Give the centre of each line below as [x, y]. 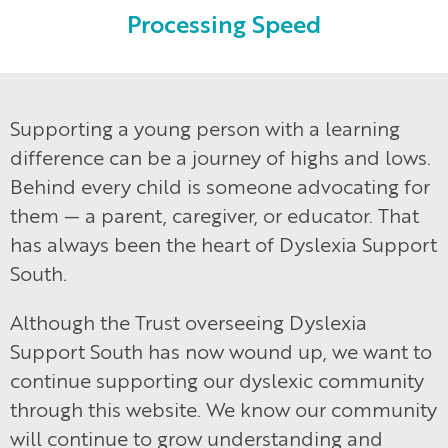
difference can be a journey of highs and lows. [220, 157]
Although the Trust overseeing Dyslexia [188, 322]
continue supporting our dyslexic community [217, 380]
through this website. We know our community [223, 409]
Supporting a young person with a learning [205, 128]
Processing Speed [224, 23]
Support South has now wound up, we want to [221, 351]
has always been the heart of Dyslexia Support [223, 244]
